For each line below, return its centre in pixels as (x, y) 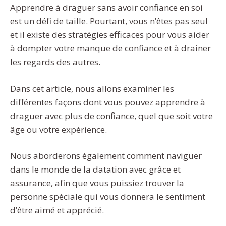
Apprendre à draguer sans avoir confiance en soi (106, 8)
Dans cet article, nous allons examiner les (92, 88)
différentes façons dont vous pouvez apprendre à (108, 102)
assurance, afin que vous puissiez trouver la (97, 183)
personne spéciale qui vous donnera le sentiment (108, 197)
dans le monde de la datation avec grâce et (95, 169)
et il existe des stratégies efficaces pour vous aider (110, 35)
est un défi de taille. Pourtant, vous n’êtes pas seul (109, 21)
